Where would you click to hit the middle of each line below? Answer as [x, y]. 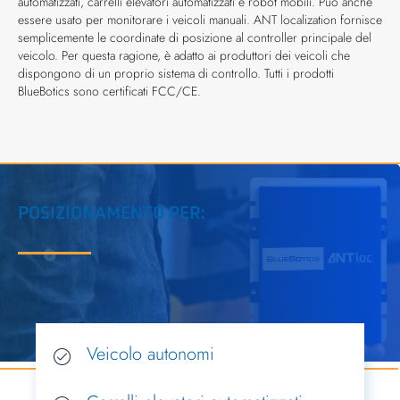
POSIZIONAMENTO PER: [111, 212]
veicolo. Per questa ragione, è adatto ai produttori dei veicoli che [184, 55]
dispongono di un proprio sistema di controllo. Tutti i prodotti [176, 73]
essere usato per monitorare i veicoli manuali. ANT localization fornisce [200, 20]
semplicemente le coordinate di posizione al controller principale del [195, 37]
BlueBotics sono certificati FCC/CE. [109, 91]
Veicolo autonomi [150, 354]
